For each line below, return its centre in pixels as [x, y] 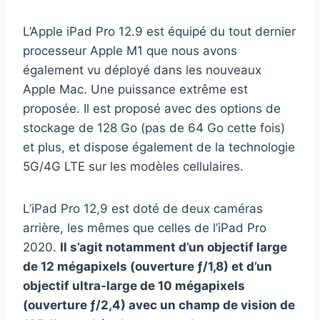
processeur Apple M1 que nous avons [130, 51]
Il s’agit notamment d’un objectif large [174, 247]
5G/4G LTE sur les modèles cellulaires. [133, 167]
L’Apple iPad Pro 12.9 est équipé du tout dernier [159, 32]
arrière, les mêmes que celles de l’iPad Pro [145, 228]
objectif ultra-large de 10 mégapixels [134, 286]
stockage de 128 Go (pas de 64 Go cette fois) [154, 128]
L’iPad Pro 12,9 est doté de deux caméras [143, 209]
